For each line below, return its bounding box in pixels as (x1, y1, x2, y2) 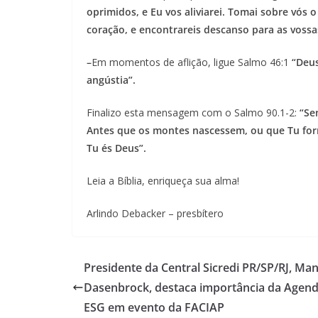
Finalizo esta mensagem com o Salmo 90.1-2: (87, 106, 300, 119)
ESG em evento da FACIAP (84, 300, 224, 315)
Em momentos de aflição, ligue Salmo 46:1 (92, 55, 289, 69)
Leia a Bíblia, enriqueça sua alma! (87, 174, 239, 187)
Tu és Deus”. (87, 141, 146, 155)
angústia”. (87, 73, 136, 87)
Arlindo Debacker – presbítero (87, 207, 224, 220)
